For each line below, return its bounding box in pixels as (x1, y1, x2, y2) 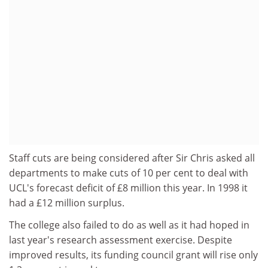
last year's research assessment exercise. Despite (9, 233, 232, 246)
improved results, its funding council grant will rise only (9, 248, 258, 261)
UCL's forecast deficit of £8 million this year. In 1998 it (9, 181, 248, 194)
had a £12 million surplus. (9, 196, 124, 209)
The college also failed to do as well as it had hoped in (9, 218, 249, 232)
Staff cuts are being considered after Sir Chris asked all (9, 151, 255, 165)
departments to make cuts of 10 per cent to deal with (9, 166, 248, 179)
